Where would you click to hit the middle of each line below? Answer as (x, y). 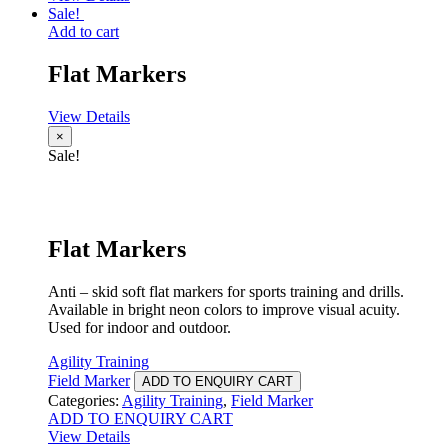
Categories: (85, 401)
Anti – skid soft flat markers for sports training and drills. (226, 292)
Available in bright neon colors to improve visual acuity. (224, 310)
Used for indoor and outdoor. (139, 328)
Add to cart (83, 31)
